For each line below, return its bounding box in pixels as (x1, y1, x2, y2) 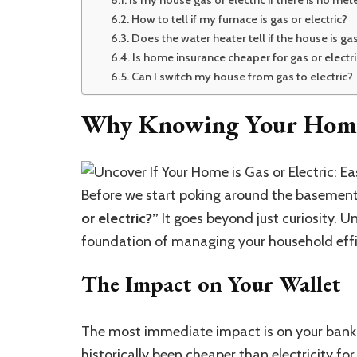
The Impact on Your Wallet (81, 269, 341, 298)
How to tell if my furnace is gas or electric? (131, 12, 347, 26)
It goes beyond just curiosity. (159, 209, 340, 227)
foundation (81, 232, 155, 250)
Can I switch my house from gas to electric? (131, 69, 353, 84)
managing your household (168, 232, 336, 250)
